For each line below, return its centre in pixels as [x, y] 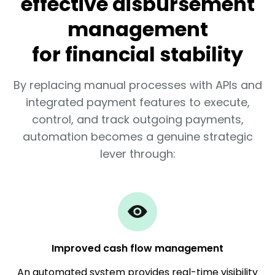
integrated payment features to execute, [137, 102]
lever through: [137, 153]
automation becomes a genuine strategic [137, 136]
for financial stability [137, 54]
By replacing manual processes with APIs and [137, 85]
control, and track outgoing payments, [137, 119]
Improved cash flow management [137, 248]
